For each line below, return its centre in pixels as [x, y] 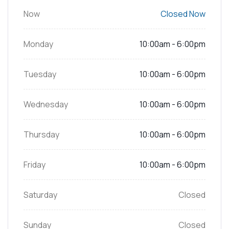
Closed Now [183, 14]
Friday [35, 165]
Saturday [40, 195]
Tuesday [40, 74]
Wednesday [46, 105]
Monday [38, 44]
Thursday [41, 135]
